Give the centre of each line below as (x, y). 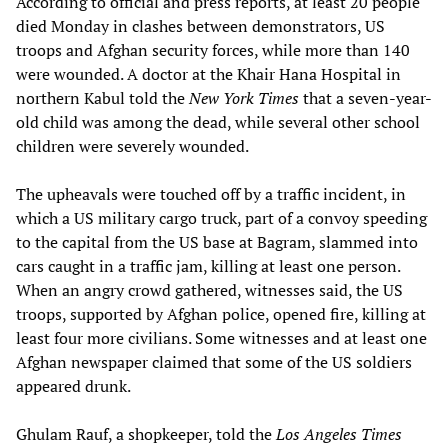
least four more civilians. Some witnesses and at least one (221, 337)
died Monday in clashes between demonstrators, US (200, 25)
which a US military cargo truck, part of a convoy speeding (221, 217)
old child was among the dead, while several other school (218, 121)
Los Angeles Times (339, 433)
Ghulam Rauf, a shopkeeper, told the (146, 433)
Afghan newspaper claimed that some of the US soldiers (214, 361)
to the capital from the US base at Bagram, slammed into (217, 241)
